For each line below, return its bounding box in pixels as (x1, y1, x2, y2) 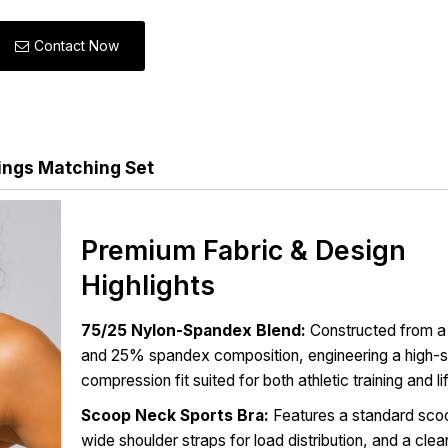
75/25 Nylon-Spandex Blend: (81, 321, 307, 341)
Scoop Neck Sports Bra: (81, 406, 270, 426)
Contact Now (34, 37, 120, 55)
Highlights (81, 269, 216, 302)
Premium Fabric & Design (81, 234, 407, 267)
